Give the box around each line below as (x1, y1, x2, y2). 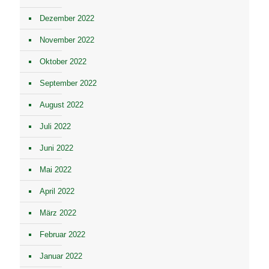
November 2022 (40, 35, 94, 44)
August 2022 (40, 100, 83, 109)
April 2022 (40, 187, 74, 196)
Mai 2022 (40, 165, 71, 174)
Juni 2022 (40, 144, 73, 153)
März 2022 (40, 208, 76, 217)
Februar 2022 (40, 230, 85, 239)
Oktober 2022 (40, 57, 86, 66)
